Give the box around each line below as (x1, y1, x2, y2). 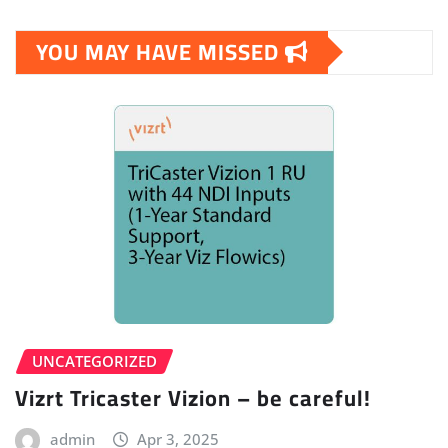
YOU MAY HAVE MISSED (36, 30, 285, 73)
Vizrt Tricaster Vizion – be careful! (15, 376, 371, 419)
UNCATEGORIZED (32, 351, 157, 372)
